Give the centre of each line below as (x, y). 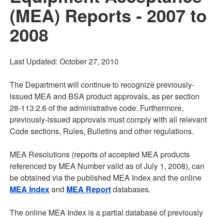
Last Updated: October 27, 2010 (64, 61)
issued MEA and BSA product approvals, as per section (105, 96)
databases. (131, 189)
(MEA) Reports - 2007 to (108, 15)
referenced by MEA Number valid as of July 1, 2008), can (107, 166)
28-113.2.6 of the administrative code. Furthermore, (97, 108)
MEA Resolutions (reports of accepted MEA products (100, 154)
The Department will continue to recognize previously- (102, 85)
